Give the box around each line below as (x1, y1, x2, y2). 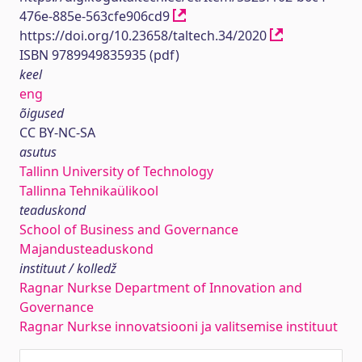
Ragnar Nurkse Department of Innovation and (19, 279, 302, 297)
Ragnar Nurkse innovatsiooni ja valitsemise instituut (19, 318, 338, 335)
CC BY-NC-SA (19, 124, 95, 141)
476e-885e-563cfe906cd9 (19, 7, 173, 25)
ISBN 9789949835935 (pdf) (19, 46, 179, 64)
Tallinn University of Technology (19, 162, 213, 180)
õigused (19, 104, 64, 122)
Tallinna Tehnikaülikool (19, 182, 158, 200)
